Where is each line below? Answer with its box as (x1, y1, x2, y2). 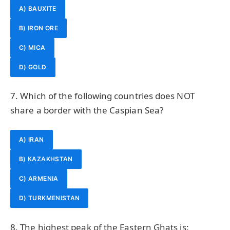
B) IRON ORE (19, 24, 58, 32)
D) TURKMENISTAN (19, 194, 80, 202)
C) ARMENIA (19, 175, 59, 183)
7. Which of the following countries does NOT (10, 90, 195, 102)
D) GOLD (19, 63, 47, 71)
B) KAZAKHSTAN (19, 155, 73, 163)
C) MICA (19, 43, 46, 51)
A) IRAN (19, 136, 44, 144)
